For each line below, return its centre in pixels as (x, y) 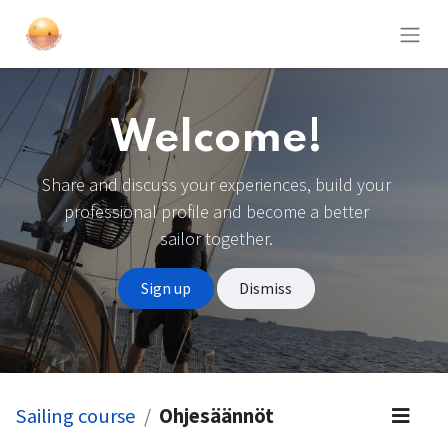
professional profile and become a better (216, 212)
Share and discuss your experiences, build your (216, 185)
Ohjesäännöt (216, 415)
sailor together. (216, 239)
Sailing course (75, 415)
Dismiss (266, 288)
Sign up (165, 288)
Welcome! (216, 139)
